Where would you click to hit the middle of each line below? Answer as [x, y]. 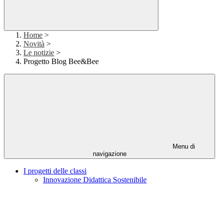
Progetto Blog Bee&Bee [61, 62]
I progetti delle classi [55, 171]
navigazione [109, 154]
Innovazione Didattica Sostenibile [95, 180]
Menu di [183, 147]
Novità [34, 44]
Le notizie [39, 53]
